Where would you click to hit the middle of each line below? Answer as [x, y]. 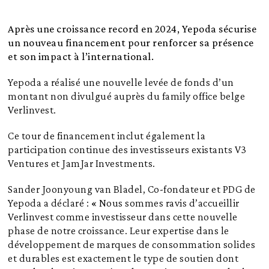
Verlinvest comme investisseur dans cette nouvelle [123, 216]
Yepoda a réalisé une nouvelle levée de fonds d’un [121, 82]
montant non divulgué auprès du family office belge [127, 96]
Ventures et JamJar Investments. [82, 163]
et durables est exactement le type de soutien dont [123, 258]
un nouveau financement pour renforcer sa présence [131, 42]
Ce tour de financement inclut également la [107, 135]
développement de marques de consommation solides [132, 244]
